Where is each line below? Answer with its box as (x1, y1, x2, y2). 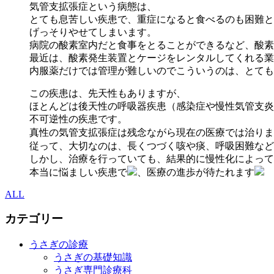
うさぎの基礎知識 (54, 252, 132, 263)
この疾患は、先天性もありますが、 (29, 87, 186, 98)
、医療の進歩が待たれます (137, 166, 254, 177)
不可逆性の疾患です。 (29, 113, 127, 124)
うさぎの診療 (29, 239, 88, 250)
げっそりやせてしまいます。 (29, 26, 157, 37)
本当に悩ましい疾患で (29, 166, 127, 177)
